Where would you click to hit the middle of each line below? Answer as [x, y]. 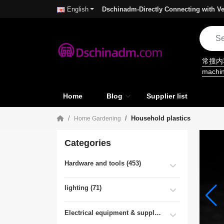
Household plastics [161, 118]
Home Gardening [97, 118]
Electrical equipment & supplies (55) [158, 212]
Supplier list [167, 96]
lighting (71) [83, 188]
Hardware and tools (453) [103, 163]
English [78, 9]
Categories [88, 143]
